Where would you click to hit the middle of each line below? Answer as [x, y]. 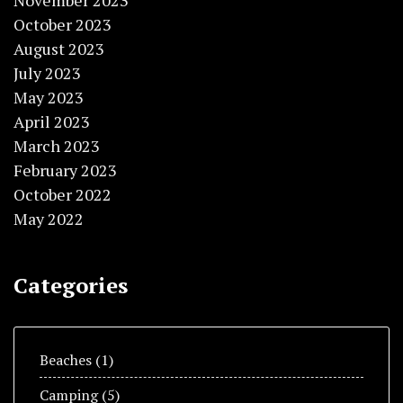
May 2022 [49, 219]
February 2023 [65, 170]
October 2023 [63, 25]
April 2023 [52, 122]
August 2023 [59, 49]
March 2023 [57, 146]
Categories [71, 286]
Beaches [66, 360]
